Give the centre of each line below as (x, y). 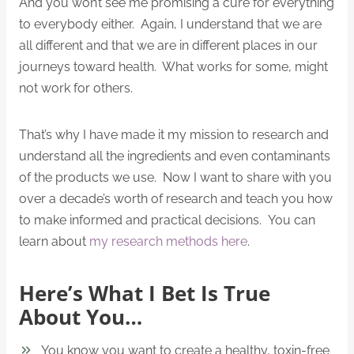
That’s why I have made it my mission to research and (174, 134)
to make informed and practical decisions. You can (167, 220)
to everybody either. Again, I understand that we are (170, 24)
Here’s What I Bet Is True (145, 294)
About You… (81, 318)
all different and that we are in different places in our (168, 45)
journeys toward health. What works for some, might (173, 66)
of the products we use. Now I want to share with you (175, 177)
